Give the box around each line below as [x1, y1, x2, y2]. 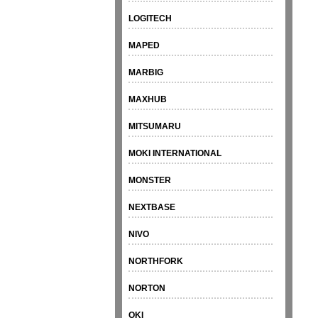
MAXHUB [128, 94, 168, 105]
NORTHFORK [128, 256, 184, 267]
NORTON [128, 283, 166, 294]
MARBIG [128, 67, 164, 78]
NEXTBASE [128, 202, 176, 213]
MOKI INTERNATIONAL [128, 148, 222, 159]
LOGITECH [128, 13, 172, 24]
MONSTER [128, 175, 172, 186]
